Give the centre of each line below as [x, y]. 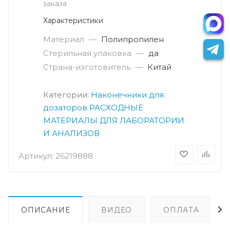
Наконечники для [127, 95]
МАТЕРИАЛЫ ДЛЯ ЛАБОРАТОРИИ [114, 121]
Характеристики [73, 21]
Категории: [67, 95]
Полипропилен [132, 40]
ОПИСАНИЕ [46, 210]
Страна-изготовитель [87, 67]
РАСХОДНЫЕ [116, 108]
